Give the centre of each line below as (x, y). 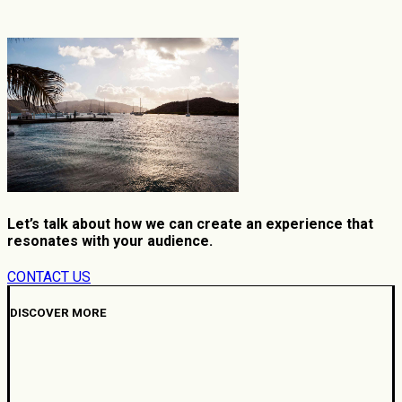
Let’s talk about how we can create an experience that (190, 223)
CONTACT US (49, 276)
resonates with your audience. (110, 240)
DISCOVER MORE (58, 313)
